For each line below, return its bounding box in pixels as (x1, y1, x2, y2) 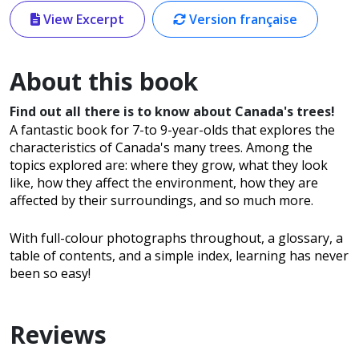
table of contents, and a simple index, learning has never (10, 247, 349, 265)
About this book (10, 65, 198, 99)
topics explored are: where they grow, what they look (10, 156, 328, 175)
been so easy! (10, 264, 91, 283)
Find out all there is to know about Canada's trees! (10, 103, 335, 121)
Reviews (10, 318, 107, 352)
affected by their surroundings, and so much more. (10, 192, 313, 210)
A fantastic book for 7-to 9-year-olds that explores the (10, 121, 335, 139)
